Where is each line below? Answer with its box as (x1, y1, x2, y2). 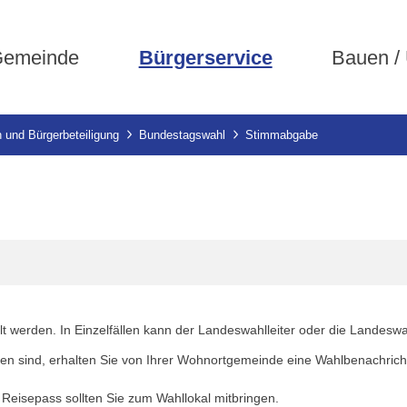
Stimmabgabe (245, 128, 318, 142)
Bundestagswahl (139, 128, 225, 142)
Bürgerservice (138, 45, 273, 69)
